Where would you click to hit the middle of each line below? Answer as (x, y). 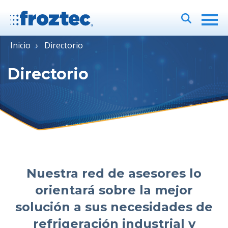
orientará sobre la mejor (114, 190)
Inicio (20, 45)
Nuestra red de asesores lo (114, 173)
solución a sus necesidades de (114, 207)
